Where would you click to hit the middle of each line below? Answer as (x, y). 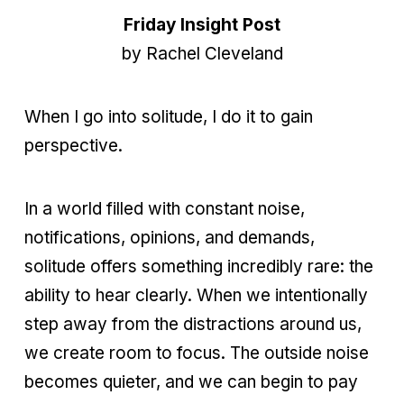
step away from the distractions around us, (193, 324)
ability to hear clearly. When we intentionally (196, 295)
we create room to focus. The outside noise (197, 353)
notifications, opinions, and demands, (170, 237)
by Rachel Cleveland (202, 53)
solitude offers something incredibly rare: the (199, 266)
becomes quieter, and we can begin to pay (191, 381)
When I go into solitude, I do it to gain (169, 116)
